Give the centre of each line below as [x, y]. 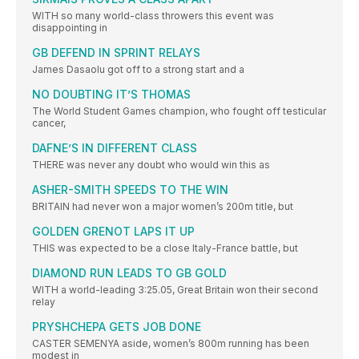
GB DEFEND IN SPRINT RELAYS [116, 53]
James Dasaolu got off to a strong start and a [138, 70]
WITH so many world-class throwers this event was [153, 16]
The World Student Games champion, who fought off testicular [179, 111]
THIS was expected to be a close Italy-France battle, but [165, 248]
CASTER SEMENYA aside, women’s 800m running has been [171, 344]
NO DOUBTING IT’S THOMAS [111, 95]
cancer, [49, 123]
